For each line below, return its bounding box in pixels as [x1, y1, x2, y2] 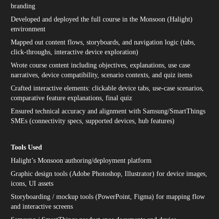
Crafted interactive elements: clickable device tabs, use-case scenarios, [11, 85, 204, 92]
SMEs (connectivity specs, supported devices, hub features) [11, 117, 175, 125]
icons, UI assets [11, 180, 54, 187]
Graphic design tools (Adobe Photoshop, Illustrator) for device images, [11, 170, 208, 177]
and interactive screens [11, 203, 73, 210]
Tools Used [11, 144, 43, 151]
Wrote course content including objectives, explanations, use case [11, 62, 191, 69]
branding [11, 2, 36, 10]
